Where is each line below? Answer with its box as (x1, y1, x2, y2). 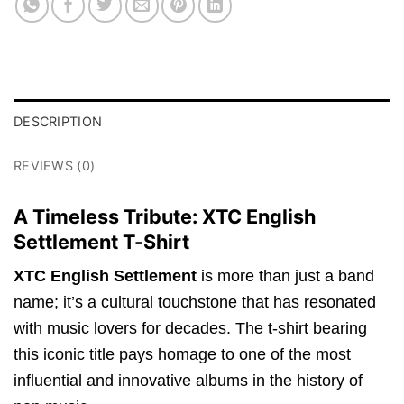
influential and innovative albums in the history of (14, 372, 363, 390)
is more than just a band (197, 267, 374, 286)
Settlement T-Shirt (14, 229, 189, 253)
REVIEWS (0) (14, 157, 96, 173)
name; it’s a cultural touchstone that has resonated (14, 293, 376, 312)
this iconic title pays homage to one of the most (14, 345, 351, 364)
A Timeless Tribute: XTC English (14, 204, 316, 228)
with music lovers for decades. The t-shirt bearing (14, 319, 367, 338)
